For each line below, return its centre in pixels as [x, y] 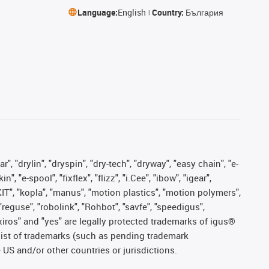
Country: [168, 12]
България [204, 12]
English [131, 12]
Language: [97, 12]
